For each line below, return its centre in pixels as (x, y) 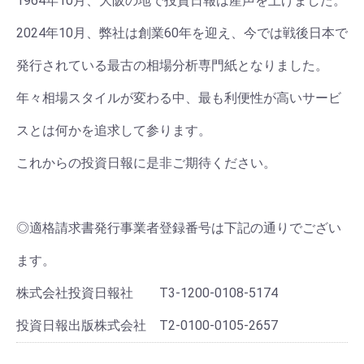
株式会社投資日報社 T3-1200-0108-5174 (147, 292)
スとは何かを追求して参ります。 (114, 130)
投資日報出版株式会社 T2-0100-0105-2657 (147, 325)
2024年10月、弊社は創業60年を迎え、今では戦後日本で (182, 32)
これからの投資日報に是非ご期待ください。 (153, 162)
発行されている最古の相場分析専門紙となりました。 (172, 65)
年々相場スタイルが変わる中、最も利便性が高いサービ (179, 97)
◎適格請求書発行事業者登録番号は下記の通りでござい (179, 227)
